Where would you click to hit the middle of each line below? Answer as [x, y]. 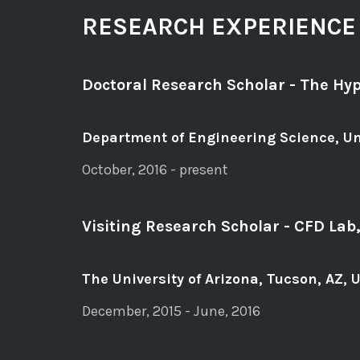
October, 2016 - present [155, 169]
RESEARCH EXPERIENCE [219, 26]
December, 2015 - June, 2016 [171, 311]
